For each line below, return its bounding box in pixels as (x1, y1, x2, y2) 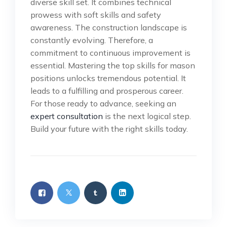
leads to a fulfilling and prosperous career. (30, 86, 183, 96)
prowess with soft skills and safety (30, 10, 161, 20)
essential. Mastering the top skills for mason (30, 60, 195, 71)
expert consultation (30, 111, 103, 122)
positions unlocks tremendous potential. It (30, 73, 186, 84)
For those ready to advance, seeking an (30, 98, 176, 109)
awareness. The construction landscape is (30, 22, 187, 33)
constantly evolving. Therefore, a (30, 35, 153, 46)
